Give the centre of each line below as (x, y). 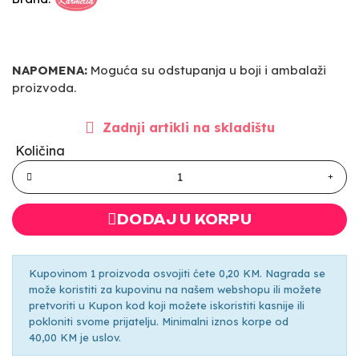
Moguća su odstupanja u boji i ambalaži (207, 70)
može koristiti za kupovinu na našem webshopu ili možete (175, 289)
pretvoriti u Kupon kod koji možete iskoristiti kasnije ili (167, 305)
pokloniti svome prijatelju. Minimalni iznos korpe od (159, 321)
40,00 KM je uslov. (75, 337)
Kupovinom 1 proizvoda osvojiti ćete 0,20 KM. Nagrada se (177, 273)
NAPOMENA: (50, 70)
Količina (40, 150)
